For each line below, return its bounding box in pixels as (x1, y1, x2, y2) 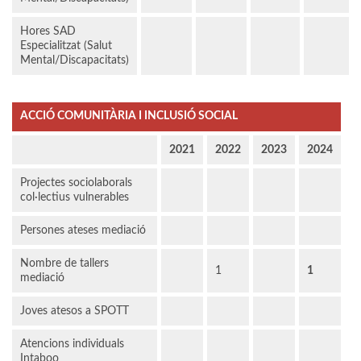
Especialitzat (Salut (20, 40, 112, 52)
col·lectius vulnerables (20, 192, 129, 204)
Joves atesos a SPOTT (20, 305, 129, 317)
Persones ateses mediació (20, 225, 146, 237)
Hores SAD (20, 26, 76, 38)
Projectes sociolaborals (20, 177, 132, 189)
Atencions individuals (20, 338, 124, 351)
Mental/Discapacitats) (20, 55, 129, 67)
